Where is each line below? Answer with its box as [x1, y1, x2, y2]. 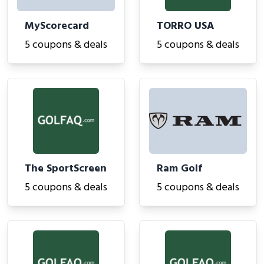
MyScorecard [25, 18, 89, 35]
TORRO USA [157, 18, 214, 35]
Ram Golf [157, 160, 202, 177]
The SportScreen [25, 160, 107, 177]
